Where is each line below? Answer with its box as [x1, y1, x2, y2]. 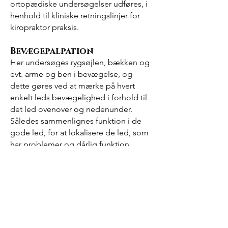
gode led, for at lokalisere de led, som [10, 128, 149, 137]
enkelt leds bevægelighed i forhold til [10, 93, 147, 102]
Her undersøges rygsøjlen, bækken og [10, 58, 150, 67]
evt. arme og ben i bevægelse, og [10, 69, 132, 79]
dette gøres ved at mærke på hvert [10, 81, 135, 91]
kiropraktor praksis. [10, 22, 79, 32]
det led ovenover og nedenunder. [10, 104, 132, 114]
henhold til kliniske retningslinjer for [10, 11, 140, 20]
